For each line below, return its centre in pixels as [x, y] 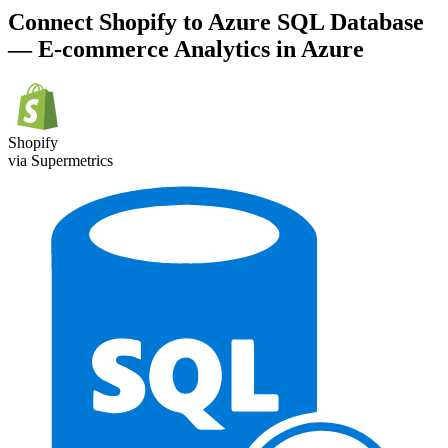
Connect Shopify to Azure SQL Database [216, 22]
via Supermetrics [60, 161]
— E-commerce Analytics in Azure [186, 49]
